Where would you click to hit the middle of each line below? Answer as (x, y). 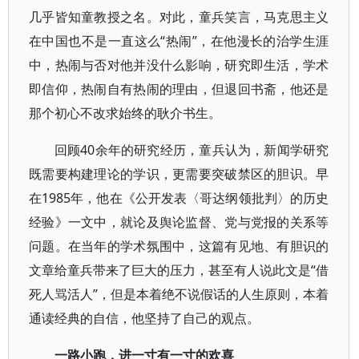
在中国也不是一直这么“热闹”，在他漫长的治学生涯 (179, 41)
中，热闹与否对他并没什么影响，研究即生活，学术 (179, 65)
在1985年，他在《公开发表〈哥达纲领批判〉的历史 (179, 198)
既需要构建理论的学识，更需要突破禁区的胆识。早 (179, 174)
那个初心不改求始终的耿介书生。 (125, 113)
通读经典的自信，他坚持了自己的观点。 (144, 318)
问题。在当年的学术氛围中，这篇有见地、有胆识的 (179, 246)
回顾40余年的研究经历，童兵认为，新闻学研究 (192, 150)
